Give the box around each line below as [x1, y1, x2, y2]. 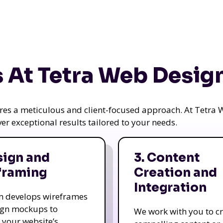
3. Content [133, 150, 200, 165]
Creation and [133, 165, 217, 180]
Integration [133, 180, 207, 195]
